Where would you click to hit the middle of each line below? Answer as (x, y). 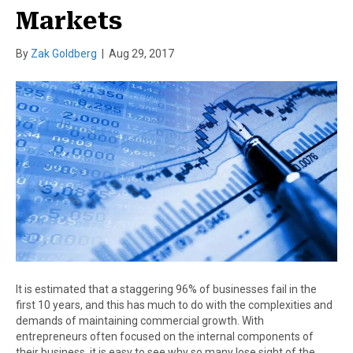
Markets (69, 20)
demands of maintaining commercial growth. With (140, 321)
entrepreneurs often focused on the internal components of (165, 337)
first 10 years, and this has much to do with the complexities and (174, 305)
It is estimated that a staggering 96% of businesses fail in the (166, 290)
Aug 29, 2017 (141, 53)
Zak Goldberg (64, 53)
